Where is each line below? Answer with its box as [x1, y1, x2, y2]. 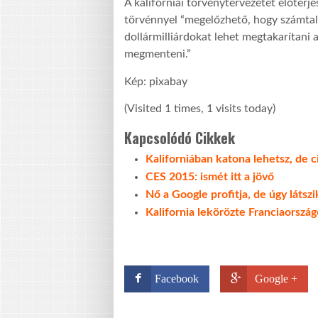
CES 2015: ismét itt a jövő [146, 170, 274, 182]
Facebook [155, 272, 199, 285]
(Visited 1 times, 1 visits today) [124, 102, 275, 114]
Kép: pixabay [124, 75, 187, 87]
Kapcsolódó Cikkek [124, 126, 235, 148]
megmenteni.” [124, 48, 191, 60]
